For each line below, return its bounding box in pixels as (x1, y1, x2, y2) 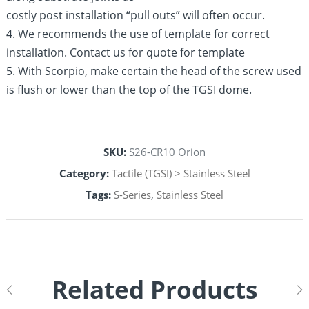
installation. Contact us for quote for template (6, 45, 246, 60)
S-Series (114, 188, 151, 201)
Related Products (52, 273, 257, 306)
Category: (59, 167, 109, 180)
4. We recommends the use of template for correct (6, 26, 270, 41)
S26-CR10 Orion (129, 146, 206, 159)
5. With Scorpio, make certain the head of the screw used (6, 63, 302, 79)
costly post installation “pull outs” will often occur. (6, 8, 266, 23)
